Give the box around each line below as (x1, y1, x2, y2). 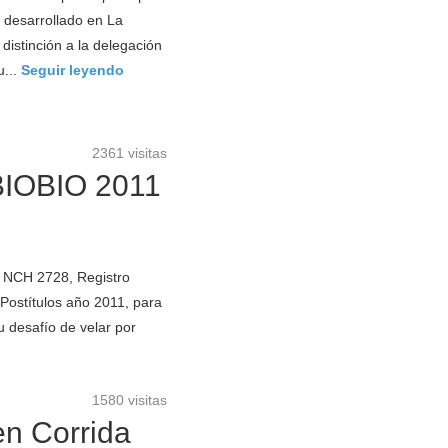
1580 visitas (92, 392, 167, 408)
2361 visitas (92, 145, 167, 161)
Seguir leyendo (21, 62, 124, 78)
